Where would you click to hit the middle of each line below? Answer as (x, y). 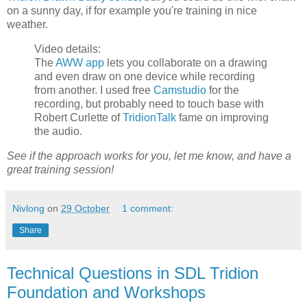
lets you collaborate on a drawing (186, 62)
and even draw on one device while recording (145, 76)
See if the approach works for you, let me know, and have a (149, 156)
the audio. (58, 131)
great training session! (60, 169)
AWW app (80, 62)
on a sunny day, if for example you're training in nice (132, 10)
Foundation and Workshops (106, 292)
